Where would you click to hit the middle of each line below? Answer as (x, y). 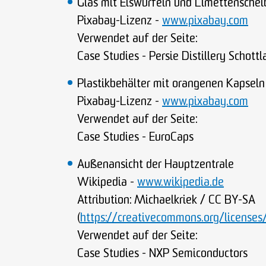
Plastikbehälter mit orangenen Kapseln (171, 84)
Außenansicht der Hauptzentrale (156, 165)
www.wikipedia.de (180, 183)
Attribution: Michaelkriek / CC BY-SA (166, 201)
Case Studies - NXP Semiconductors (162, 254)
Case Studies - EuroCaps (135, 138)
